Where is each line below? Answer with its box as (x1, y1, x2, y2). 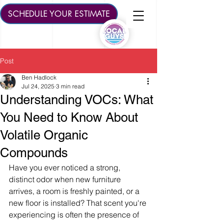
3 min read (56, 82, 84, 90)
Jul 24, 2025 (22, 82, 55, 90)
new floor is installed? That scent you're (9, 198, 148, 208)
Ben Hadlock (22, 74, 56, 81)
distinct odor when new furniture (9, 174, 123, 184)
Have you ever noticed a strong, (9, 163, 122, 172)
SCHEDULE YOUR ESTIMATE (8, 8, 110, 19)
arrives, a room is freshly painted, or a (9, 186, 141, 196)
